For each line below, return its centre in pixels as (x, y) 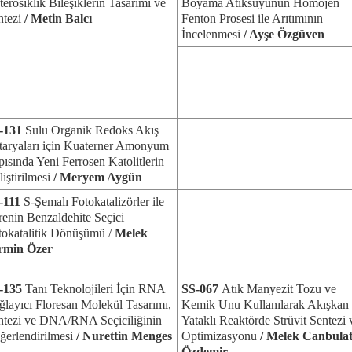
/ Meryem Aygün (96, 177)
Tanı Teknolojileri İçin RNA (95, 289)
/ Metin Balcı (57, 18)
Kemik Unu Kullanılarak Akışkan (265, 304)
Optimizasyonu (221, 336)
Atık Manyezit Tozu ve (279, 289)
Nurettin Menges (127, 336)
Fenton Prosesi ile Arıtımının (252, 18)
